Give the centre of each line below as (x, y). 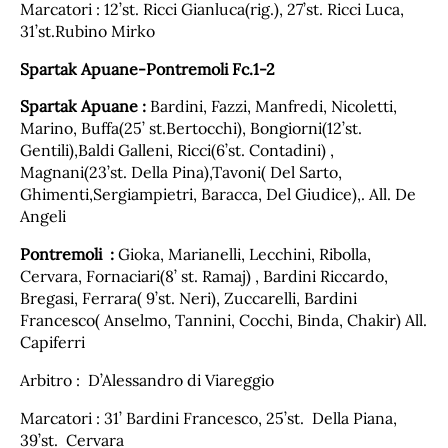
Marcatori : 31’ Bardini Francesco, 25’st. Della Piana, (208, 418)
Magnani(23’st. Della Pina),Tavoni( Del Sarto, (181, 172)
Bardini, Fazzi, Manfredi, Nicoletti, (273, 106)
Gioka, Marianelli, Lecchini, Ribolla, (242, 254)
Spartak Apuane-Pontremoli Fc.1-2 (147, 68)
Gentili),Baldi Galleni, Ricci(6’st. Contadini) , (177, 150)
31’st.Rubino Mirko (87, 30)
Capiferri (54, 342)
